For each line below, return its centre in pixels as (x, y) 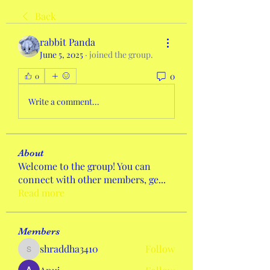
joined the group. (121, 55)
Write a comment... (64, 101)
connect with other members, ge (88, 179)
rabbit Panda (67, 42)
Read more (41, 193)
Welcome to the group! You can (84, 166)
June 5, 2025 (61, 55)
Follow (160, 249)
